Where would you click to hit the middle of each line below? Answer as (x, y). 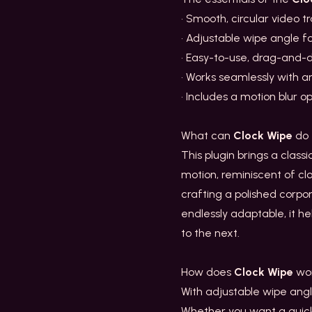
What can (207, 136)
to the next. (210, 233)
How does (208, 272)
